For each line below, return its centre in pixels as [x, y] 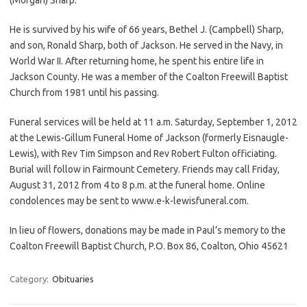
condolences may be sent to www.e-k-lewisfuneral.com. [129, 200]
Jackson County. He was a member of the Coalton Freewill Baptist [149, 76]
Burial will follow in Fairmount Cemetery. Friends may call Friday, [145, 169]
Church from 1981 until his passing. [84, 92]
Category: [30, 279]
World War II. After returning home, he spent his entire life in [137, 61]
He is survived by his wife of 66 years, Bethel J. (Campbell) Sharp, [147, 29]
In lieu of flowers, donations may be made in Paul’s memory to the [148, 230]
